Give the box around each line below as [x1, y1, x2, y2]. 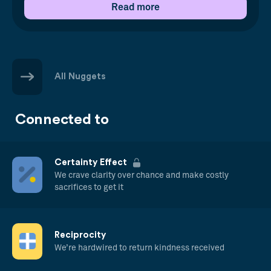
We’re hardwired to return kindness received [54, 243, 224, 252]
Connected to [15, 112, 109, 127]
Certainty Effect [54, 157, 127, 167]
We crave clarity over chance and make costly [54, 171, 229, 180]
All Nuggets [54, 71, 106, 81]
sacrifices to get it [54, 183, 123, 192]
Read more [111, 2, 160, 12]
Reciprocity [54, 230, 106, 240]
